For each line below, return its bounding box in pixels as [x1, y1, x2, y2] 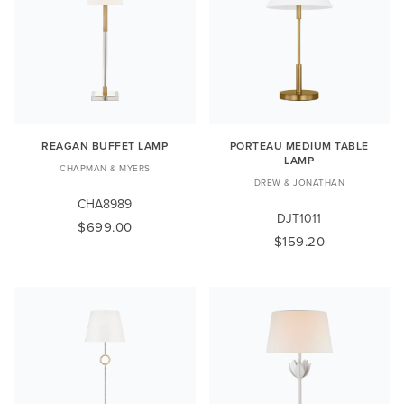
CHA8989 [78, 194, 133, 213]
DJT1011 [277, 208, 322, 227]
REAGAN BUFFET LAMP [41, 137, 169, 153]
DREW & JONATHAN [253, 175, 344, 188]
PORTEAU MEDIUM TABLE [229, 137, 369, 153]
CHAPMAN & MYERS [60, 161, 151, 174]
